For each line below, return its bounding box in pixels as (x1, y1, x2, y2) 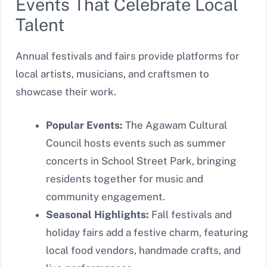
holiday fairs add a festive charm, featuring (46, 226, 249, 238)
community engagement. (46, 190, 165, 203)
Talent (15, 14, 64, 36)
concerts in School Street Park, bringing (46, 154, 237, 167)
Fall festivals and (149, 208, 232, 221)
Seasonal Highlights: (46, 208, 149, 221)
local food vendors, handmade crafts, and (46, 244, 241, 256)
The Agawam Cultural (123, 119, 227, 131)
